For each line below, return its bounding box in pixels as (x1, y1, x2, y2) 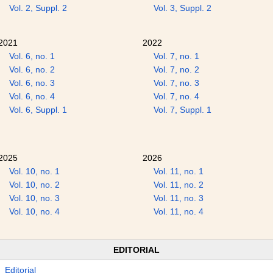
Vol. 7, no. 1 (154, 51, 199, 61)
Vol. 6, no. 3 (9, 78, 55, 88)
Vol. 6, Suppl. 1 (9, 105, 67, 115)
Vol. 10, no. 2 (9, 180, 60, 190)
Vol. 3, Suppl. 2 (154, 3, 211, 13)
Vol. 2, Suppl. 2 (9, 3, 67, 13)
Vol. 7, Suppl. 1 (154, 105, 211, 115)
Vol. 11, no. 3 (154, 193, 204, 203)
